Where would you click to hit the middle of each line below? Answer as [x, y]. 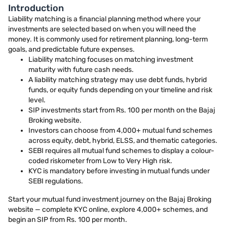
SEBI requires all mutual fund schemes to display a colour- [121, 151]
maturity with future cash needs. [81, 70]
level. [37, 100]
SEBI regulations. [56, 181]
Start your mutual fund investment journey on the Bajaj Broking [110, 199]
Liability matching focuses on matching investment [111, 60]
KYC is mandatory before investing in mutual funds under [119, 171]
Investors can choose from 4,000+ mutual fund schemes [120, 130]
